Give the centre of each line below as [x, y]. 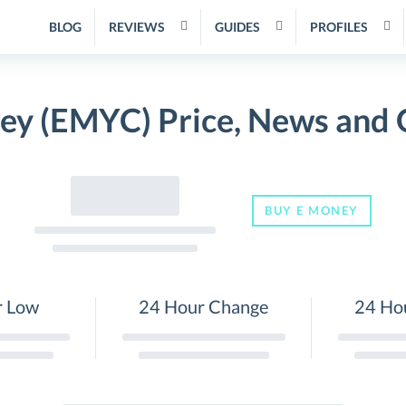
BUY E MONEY [312, 210]
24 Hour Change [203, 306]
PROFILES [339, 27]
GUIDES [237, 27]
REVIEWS [137, 27]
